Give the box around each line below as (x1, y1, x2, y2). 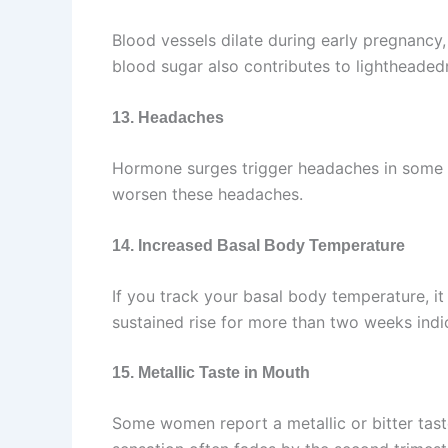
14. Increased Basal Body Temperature (112, 236, 405, 254)
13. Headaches (112, 108, 224, 126)
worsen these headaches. (112, 183, 303, 204)
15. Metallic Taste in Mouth (112, 364, 310, 382)
